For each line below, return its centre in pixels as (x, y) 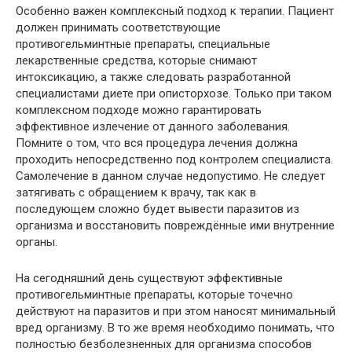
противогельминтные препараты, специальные (143, 44)
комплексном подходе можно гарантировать (139, 110)
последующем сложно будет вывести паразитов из (158, 209)
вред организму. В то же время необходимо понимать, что (175, 328)
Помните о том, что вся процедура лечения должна (157, 143)
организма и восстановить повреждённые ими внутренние (175, 225)
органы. (37, 242)
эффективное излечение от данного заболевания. (153, 126)
